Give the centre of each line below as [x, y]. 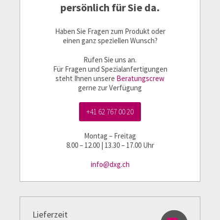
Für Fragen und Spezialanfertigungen [110, 69]
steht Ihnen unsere [86, 78]
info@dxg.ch [110, 164]
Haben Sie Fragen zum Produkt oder [110, 31]
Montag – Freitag [110, 136]
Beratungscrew [140, 78]
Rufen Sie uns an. [110, 60]
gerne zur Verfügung [110, 88]
